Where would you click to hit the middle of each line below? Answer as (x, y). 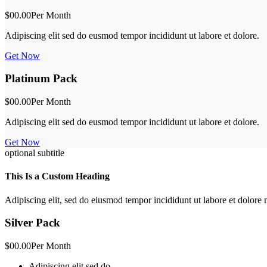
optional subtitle (35, 153)
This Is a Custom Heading (57, 176)
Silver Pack (32, 223)
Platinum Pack (41, 79)
